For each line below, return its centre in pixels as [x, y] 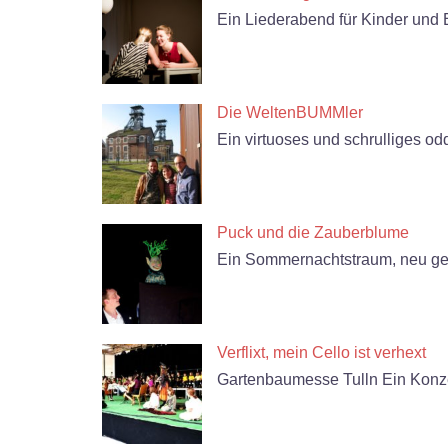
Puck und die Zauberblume [313, 232]
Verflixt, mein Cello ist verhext [321, 352]
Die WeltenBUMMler [290, 112]
